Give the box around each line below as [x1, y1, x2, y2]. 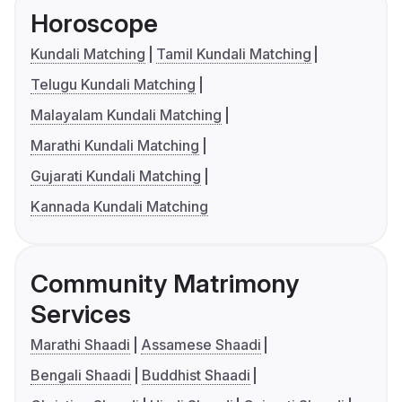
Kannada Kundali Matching [31, 197, 208, 216]
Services [31, 299, 131, 330]
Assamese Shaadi [140, 336, 261, 354]
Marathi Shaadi [31, 336, 130, 354]
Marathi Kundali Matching [31, 136, 199, 155]
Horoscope [31, 8, 158, 39]
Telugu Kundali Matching [31, 75, 196, 94]
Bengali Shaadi [31, 366, 131, 385]
